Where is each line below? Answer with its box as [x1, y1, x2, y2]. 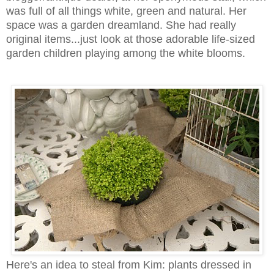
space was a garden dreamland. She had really [6, 18, 236, 31]
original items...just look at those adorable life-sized [6, 32, 255, 45]
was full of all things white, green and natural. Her [6, 4, 246, 17]
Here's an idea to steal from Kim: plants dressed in [6, 258, 251, 271]
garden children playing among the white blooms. [6, 46, 245, 59]
